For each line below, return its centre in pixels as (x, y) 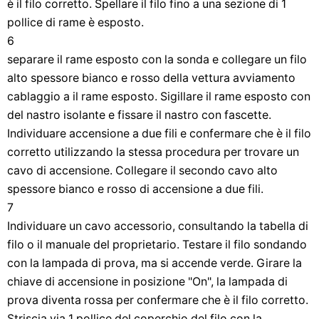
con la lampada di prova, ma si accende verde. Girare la (155, 263)
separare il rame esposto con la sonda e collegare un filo (157, 59)
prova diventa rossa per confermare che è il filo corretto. (158, 300)
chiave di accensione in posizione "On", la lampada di (147, 282)
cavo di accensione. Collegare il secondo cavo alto (142, 171)
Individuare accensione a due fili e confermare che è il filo (159, 134)
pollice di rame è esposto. (75, 22)
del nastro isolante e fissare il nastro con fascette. (139, 115)
